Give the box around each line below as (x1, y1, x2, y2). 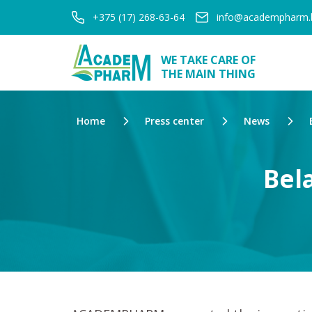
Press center (145, 114, 204, 127)
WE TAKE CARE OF (161, 52, 256, 68)
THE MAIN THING (161, 66, 256, 81)
